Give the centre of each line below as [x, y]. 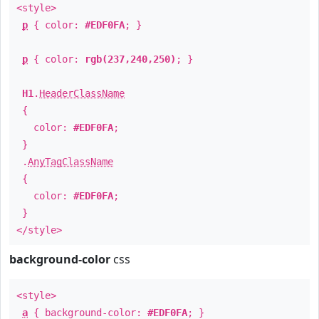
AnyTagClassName [70, 162]
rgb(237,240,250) [130, 59]
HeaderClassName [82, 93]
